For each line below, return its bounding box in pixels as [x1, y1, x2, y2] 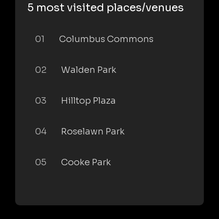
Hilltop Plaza [61, 95, 116, 106]
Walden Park [61, 64, 116, 75]
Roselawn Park [61, 126, 125, 137]
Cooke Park [61, 156, 111, 168]
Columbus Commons [59, 33, 153, 44]
